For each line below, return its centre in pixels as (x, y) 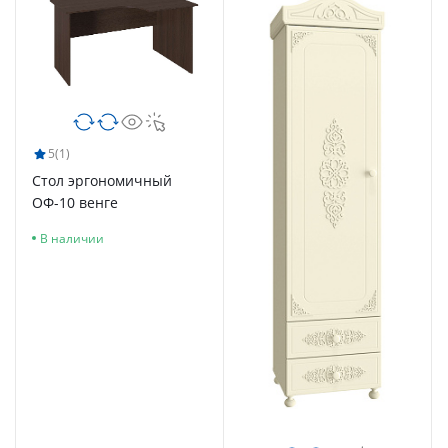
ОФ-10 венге (75, 202)
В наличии (72, 237)
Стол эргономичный (102, 180)
